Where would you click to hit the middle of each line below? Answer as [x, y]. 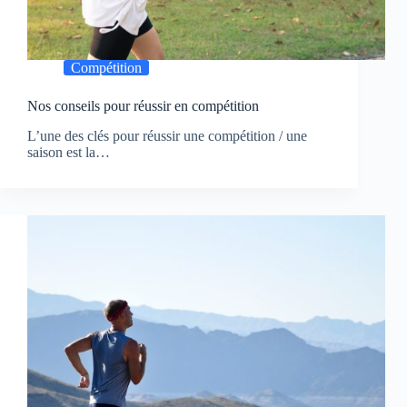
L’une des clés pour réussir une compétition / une [167, 136]
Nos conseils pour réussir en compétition [143, 106]
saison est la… [69, 153]
